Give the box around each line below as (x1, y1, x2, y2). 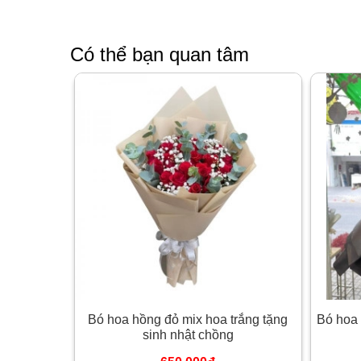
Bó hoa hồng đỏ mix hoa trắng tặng (88, 312, 288, 326)
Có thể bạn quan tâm (70, 44, 249, 65)
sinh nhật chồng (142, 327, 234, 342)
